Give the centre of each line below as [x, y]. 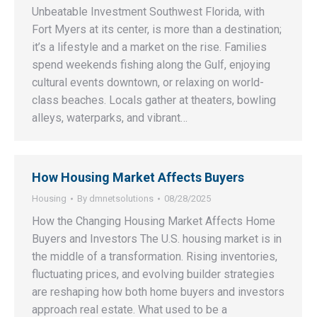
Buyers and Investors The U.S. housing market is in [157, 239]
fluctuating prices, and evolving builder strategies [153, 274]
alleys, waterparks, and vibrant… [110, 118]
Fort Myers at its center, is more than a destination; [157, 29]
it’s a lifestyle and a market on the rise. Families [149, 47]
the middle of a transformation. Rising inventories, [155, 257]
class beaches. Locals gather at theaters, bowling [154, 100]
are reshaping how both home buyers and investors [158, 292]
